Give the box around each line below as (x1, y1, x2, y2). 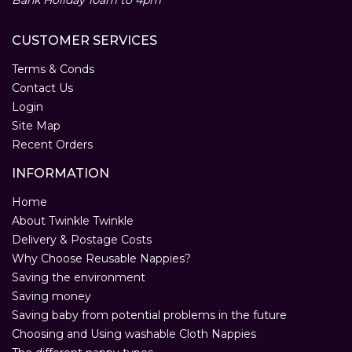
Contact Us (12, 81, 73, 96)
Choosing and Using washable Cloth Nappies (12, 327, 256, 342)
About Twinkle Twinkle (12, 214, 134, 229)
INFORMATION (12, 166, 109, 181)
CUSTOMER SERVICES (12, 33, 157, 49)
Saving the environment (12, 270, 145, 285)
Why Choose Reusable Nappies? (12, 251, 191, 266)
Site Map (12, 119, 60, 134)
